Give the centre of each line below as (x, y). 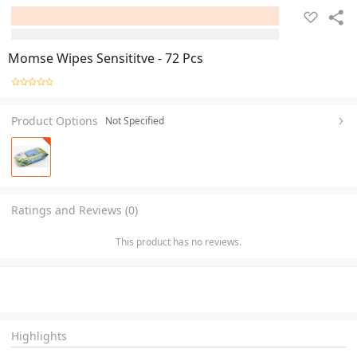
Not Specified (135, 120)
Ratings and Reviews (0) (75, 210)
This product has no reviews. (178, 241)
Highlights (39, 335)
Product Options (55, 120)
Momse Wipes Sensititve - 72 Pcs (106, 58)
